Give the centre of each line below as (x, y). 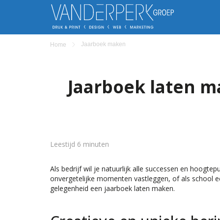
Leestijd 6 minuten (80, 144)
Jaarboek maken (103, 44)
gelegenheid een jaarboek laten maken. (112, 188)
